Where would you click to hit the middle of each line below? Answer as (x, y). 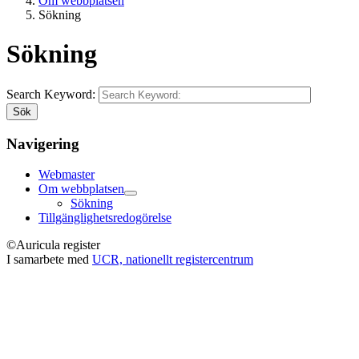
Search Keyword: (52, 94)
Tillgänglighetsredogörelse (105, 218)
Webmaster (67, 175)
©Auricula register (53, 245)
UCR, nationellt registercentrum (173, 260)
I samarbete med (49, 260)
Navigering (43, 143)
